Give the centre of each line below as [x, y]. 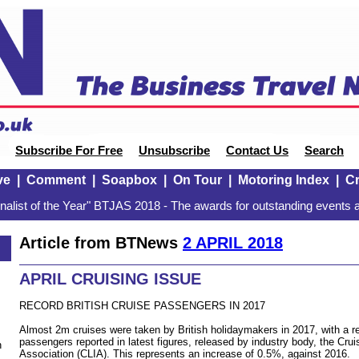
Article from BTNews [101, 242]
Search [324, 151]
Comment [56, 180]
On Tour [197, 180]
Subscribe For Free [69, 151]
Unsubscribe [174, 151]
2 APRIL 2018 [233, 242]
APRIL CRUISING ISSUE [110, 279]
